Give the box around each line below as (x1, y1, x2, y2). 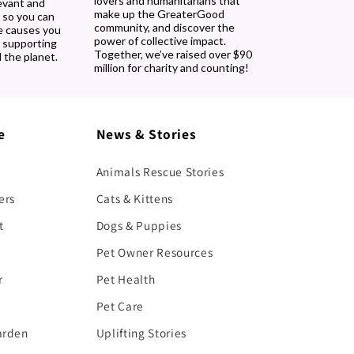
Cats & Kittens (96, 190, 174, 206)
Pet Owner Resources (96, 243, 213, 260)
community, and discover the (93, 20, 235, 34)
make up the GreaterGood (93, 6, 224, 21)
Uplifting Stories (96, 324, 187, 341)
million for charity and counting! (93, 60, 249, 74)
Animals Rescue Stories (96, 163, 224, 179)
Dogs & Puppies (96, 217, 183, 233)
